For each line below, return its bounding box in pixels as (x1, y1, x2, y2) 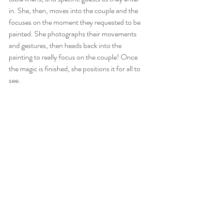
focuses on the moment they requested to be (9, 16, 142, 28)
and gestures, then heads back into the (9, 40, 123, 51)
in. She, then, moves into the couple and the (9, 5, 139, 16)
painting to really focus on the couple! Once (9, 51, 139, 63)
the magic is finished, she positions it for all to (9, 63, 142, 75)
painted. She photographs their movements (9, 28, 138, 40)
